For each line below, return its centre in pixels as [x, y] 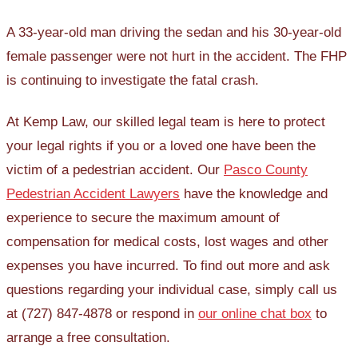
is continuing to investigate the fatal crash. [133, 81]
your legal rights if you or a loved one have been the [161, 146]
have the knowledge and [254, 194]
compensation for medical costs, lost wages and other [167, 242]
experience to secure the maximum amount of [143, 218]
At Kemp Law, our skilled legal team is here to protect [166, 122]
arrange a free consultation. [88, 338]
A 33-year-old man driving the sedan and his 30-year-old [174, 33]
